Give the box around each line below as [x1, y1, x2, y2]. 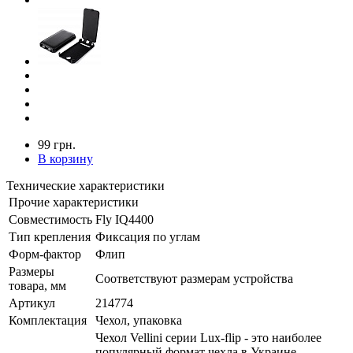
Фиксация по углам [95, 229, 200, 243]
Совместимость [9, 212, 92, 226]
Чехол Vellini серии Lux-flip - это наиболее [95, 330, 321, 344]
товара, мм [9, 278, 66, 292]
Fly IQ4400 [95, 212, 154, 226]
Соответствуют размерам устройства [95, 271, 293, 285]
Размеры [9, 264, 54, 278]
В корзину [38, 151, 93, 165]
